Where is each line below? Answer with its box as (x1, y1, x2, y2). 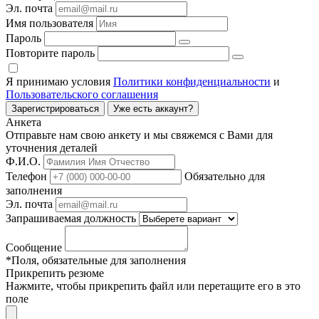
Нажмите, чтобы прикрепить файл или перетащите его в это (6, 280, 300, 293)
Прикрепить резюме (6, 267, 104, 280)
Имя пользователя (6, 17, 93, 30)
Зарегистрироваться (11, 103, 99, 115)
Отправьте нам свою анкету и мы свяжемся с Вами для (6, 129, 273, 142)
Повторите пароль (6, 47, 95, 60)
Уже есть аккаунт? (113, 103, 193, 115)
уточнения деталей (6, 142, 98, 155)
